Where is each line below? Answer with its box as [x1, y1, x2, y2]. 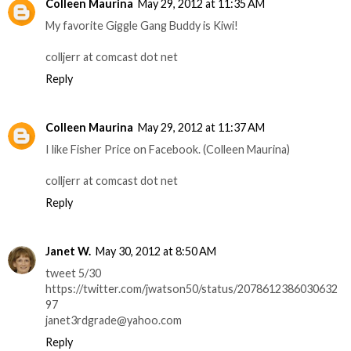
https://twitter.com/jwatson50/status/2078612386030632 [45, 281, 338, 295]
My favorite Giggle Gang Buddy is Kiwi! [45, 18, 238, 32]
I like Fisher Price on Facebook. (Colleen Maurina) [45, 142, 290, 156]
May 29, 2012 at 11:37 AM [138, 120, 265, 134]
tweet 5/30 [45, 266, 101, 280]
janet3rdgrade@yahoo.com [45, 313, 182, 327]
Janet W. [45, 244, 91, 258]
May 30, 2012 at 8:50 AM [96, 244, 216, 258]
